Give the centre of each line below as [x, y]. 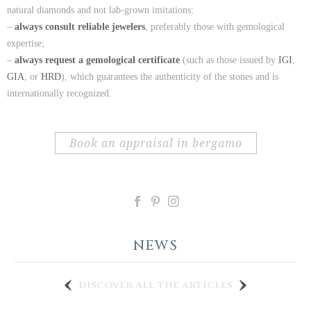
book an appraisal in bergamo [159, 143]
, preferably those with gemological [215, 26]
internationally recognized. [59, 93]
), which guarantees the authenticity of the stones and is [170, 76]
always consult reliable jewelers [80, 26]
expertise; [26, 43]
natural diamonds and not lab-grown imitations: [100, 10]
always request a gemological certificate [97, 60]
